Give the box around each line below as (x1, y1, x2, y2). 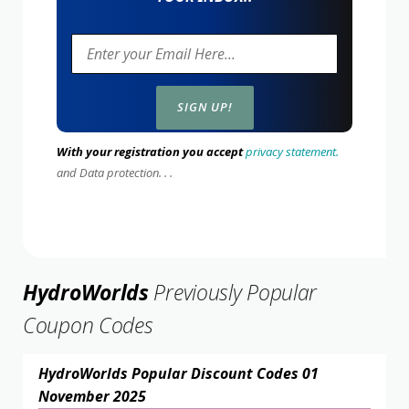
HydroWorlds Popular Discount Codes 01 (38, 362, 319, 383)
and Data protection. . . (57, 163, 173, 181)
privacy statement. (246, 142, 339, 160)
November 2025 (38, 385, 146, 406)
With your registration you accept (57, 142, 243, 160)
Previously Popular (148, 277, 318, 307)
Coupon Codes (23, 309, 153, 340)
